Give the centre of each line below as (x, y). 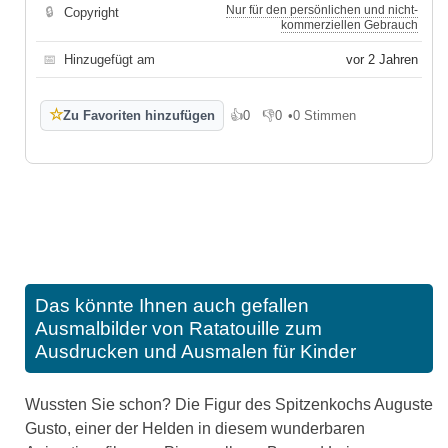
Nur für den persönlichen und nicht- (322, 9)
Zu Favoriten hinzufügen (139, 115)
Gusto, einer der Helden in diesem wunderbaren (195, 428)
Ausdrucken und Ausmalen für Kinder (195, 351)
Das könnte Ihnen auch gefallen (172, 305)
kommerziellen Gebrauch (349, 24)
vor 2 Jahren (382, 59)
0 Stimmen (324, 115)
